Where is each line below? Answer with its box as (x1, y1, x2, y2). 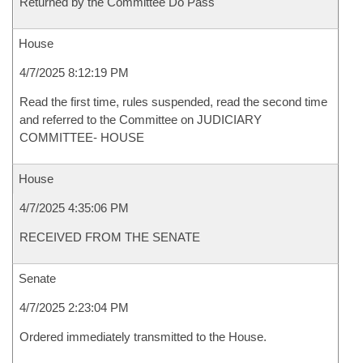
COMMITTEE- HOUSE (19, 130, 144, 144)
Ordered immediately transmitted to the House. (19, 330, 267, 344)
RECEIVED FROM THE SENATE (19, 230, 200, 244)
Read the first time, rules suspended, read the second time (19, 95, 327, 109)
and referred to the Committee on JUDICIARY (19, 113, 262, 126)
